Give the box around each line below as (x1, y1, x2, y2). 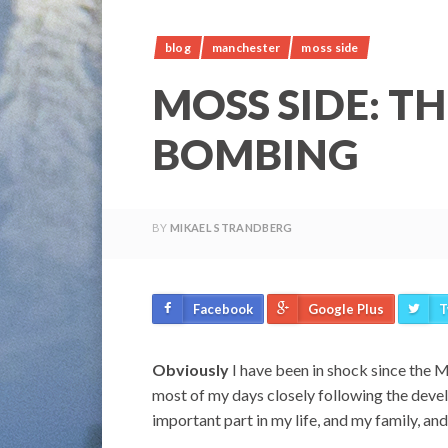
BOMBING (152, 128, 359, 179)
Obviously (152, 359, 229, 379)
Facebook (193, 300, 253, 317)
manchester (211, 39, 281, 55)
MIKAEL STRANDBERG (170, 220, 293, 234)
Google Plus (308, 300, 384, 317)
